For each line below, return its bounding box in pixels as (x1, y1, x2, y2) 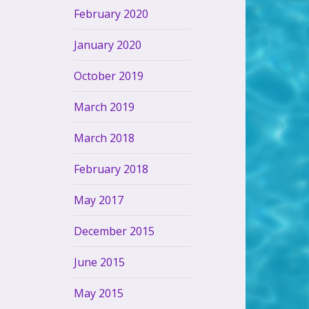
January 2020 (74, 37, 142, 52)
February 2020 (74, 6, 149, 21)
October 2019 (74, 68, 144, 83)
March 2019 (74, 99, 135, 114)
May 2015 (74, 285, 124, 301)
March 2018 (74, 130, 135, 146)
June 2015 (74, 254, 126, 270)
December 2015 (74, 223, 155, 239)
